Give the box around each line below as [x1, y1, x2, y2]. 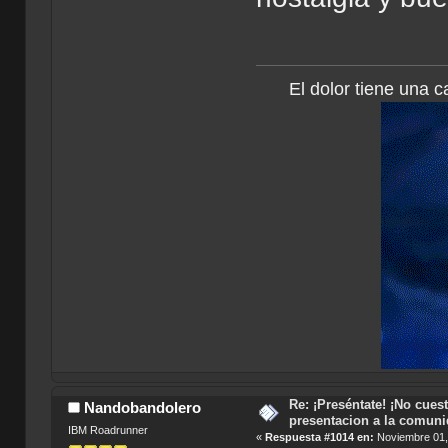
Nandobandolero [84, 399, 202, 417]
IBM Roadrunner [67, 424, 148, 437]
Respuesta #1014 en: [265, 431, 375, 444]
